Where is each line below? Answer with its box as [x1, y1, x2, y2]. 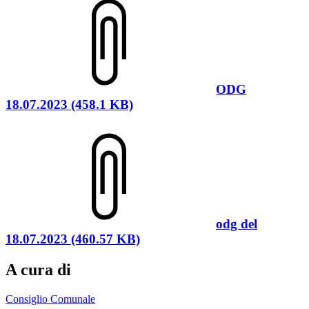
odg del [216, 217, 257, 232]
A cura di [6, 261, 71, 279]
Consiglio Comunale [6, 293, 95, 306]
